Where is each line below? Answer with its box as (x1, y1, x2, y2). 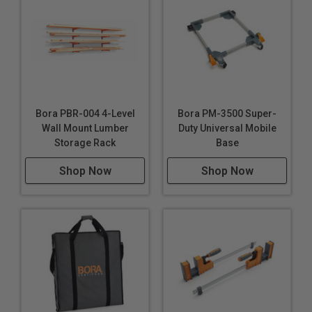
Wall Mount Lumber (41, 123, 129, 134)
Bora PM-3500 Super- (178, 108, 276, 119)
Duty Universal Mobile (178, 123, 276, 134)
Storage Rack (54, 137, 116, 148)
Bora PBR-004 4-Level (35, 108, 135, 119)
